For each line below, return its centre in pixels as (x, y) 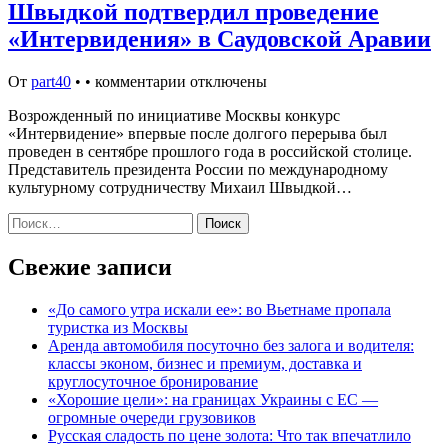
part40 (51, 81)
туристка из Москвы (118, 327)
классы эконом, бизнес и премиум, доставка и (205, 363)
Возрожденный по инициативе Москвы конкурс (174, 115)
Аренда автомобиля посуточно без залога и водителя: (231, 345)
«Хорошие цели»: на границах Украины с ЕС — (213, 399)
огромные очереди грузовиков (152, 417)
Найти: (31, 220)
